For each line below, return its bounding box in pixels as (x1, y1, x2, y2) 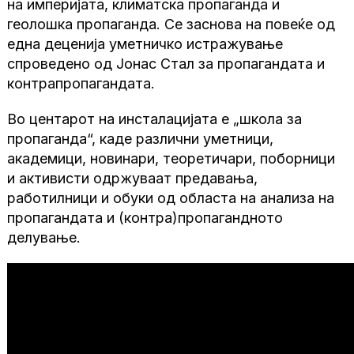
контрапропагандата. (7, 75, 156, 92)
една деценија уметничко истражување (7, 36, 284, 53)
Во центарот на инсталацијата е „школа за (7, 111, 303, 128)
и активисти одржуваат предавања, (7, 170, 258, 187)
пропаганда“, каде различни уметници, (7, 130, 274, 148)
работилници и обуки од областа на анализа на (7, 190, 335, 207)
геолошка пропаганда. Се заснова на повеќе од (7, 16, 336, 33)
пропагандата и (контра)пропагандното (7, 209, 284, 227)
